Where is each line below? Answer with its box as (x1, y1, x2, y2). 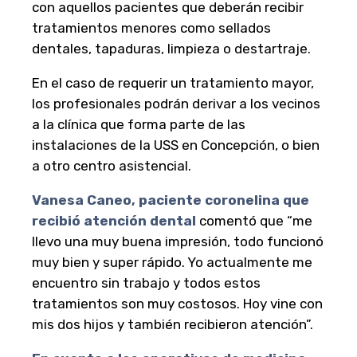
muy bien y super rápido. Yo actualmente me (32, 254, 312, 271)
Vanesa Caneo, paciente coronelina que (32, 192, 309, 209)
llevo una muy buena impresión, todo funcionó (32, 233, 324, 250)
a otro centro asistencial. (32, 158, 191, 175)
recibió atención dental (32, 213, 196, 229)
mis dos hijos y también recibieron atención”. (32, 316, 313, 333)
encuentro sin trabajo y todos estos (32, 275, 261, 292)
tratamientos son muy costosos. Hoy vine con (32, 296, 323, 312)
